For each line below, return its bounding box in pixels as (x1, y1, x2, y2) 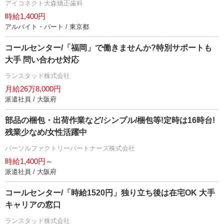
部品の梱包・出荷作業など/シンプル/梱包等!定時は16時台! (5, 116, 215, 125)
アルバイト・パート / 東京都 (5, 23, 89, 31)
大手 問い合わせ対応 (5, 55, 79, 64)
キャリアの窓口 (5, 200, 61, 209)
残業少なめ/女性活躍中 (5, 128, 87, 137)
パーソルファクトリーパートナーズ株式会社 (5, 144, 135, 152)
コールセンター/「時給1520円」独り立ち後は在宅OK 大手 (5, 188, 215, 197)
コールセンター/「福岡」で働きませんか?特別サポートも (5, 43, 212, 52)
